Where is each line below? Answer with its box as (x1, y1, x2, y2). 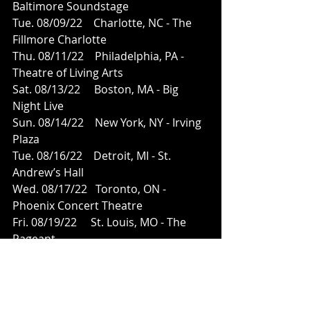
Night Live (12, 98, 64, 113)
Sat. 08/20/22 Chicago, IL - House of (12, 247, 208, 263)
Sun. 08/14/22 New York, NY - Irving (12, 114, 204, 130)
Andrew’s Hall (12, 164, 84, 180)
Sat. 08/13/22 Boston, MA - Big (12, 81, 181, 97)
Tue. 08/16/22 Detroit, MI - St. (12, 147, 174, 163)
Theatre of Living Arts (12, 64, 123, 80)
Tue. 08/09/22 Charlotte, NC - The (12, 15, 194, 30)
